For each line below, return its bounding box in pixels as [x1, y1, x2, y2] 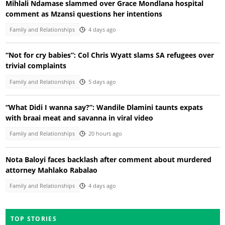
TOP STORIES [10, 214, 57, 223]
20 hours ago [88, 130, 122, 138]
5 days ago [88, 78, 116, 85]
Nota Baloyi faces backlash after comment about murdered [5, 154, 211, 164]
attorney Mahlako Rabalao [5, 165, 97, 175]
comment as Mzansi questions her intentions [5, 9, 162, 19]
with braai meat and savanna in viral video [5, 113, 153, 123]
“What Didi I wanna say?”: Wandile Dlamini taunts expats [5, 102, 203, 113]
